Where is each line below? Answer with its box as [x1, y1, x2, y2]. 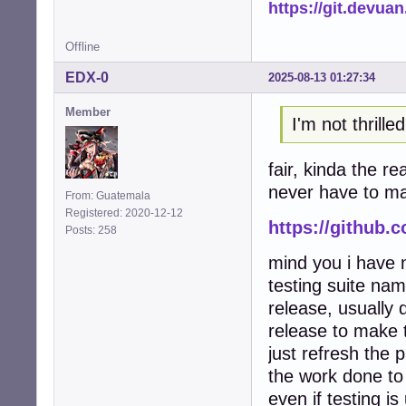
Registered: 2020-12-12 [65, 207, 183, 220]
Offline [65, 40, 100, 54]
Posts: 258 [65, 224, 122, 237]
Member [65, 105, 111, 120]
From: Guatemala [65, 189, 150, 203]
